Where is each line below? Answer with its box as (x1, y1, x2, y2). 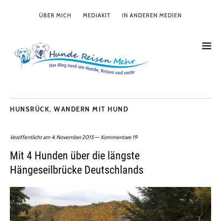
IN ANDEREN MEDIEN (122, 12, 182, 19)
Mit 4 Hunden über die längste (10, 149, 140, 162)
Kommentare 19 (101, 134, 137, 141)
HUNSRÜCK (10, 105, 49, 113)
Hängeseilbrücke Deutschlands (10, 164, 144, 177)
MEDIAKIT (83, 12, 110, 19)
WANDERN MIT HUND (54, 105, 128, 113)
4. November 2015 (51, 134, 94, 141)
